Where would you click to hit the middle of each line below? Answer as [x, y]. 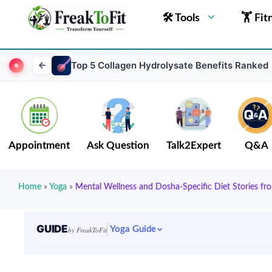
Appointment [39, 146]
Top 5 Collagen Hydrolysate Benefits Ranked [170, 65]
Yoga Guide [133, 229]
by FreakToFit [87, 230]
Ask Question [118, 146]
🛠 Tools [181, 18]
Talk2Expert [194, 146]
